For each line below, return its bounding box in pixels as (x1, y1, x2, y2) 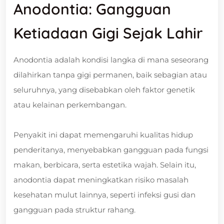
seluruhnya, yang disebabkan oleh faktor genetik (13, 84, 195, 94)
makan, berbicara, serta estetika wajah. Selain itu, (13, 159, 196, 169)
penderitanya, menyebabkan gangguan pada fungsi (13, 144, 208, 154)
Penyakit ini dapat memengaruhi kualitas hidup (13, 129, 193, 139)
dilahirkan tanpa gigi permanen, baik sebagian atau (13, 69, 207, 79)
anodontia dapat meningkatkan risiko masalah (13, 174, 188, 184)
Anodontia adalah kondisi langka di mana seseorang (13, 54, 208, 64)
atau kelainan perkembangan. (13, 99, 126, 109)
